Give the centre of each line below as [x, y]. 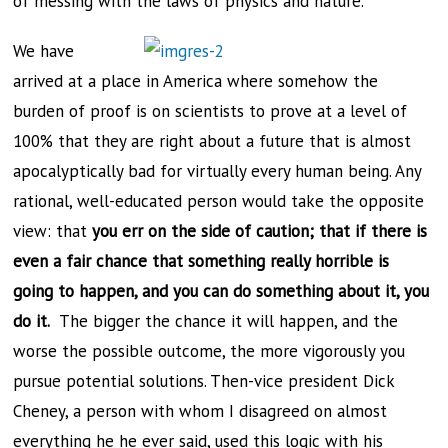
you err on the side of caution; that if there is [260, 231]
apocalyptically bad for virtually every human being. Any [217, 171]
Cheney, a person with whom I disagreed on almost [200, 411]
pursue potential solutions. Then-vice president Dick [204, 381]
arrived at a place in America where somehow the [196, 81]
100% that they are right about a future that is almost [212, 141]
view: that [53, 231]
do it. [32, 321]
